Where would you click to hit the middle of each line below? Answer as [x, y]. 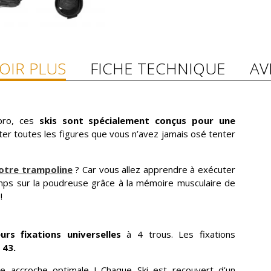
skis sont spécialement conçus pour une [135, 120]
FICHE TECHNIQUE [158, 68]
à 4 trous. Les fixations [178, 234]
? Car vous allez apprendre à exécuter [154, 169]
